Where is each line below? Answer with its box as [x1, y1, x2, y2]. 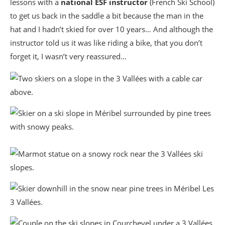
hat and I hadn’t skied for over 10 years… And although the [10, 24, 213, 34]
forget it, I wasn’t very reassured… [10, 51, 127, 61]
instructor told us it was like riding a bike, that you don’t [10, 37, 202, 48]
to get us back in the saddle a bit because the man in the [10, 10, 203, 21]
